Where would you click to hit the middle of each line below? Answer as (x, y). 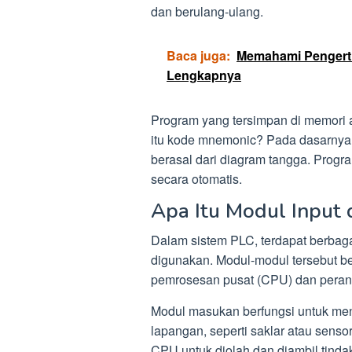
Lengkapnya (204, 75)
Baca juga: (198, 55)
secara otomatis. (196, 179)
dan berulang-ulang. (207, 11)
